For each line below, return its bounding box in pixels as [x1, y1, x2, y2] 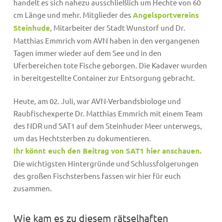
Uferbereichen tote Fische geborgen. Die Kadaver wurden [13, 60, 207, 70]
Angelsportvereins [132, 9, 199, 20]
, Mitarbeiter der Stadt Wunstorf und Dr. [50, 22, 185, 32]
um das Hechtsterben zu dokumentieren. [13, 133, 151, 143]
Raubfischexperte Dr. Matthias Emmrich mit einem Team [13, 109, 203, 118]
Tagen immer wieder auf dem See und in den [13, 48, 162, 57]
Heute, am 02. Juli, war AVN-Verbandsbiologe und [13, 96, 181, 106]
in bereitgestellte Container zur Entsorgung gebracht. [13, 72, 195, 82]
